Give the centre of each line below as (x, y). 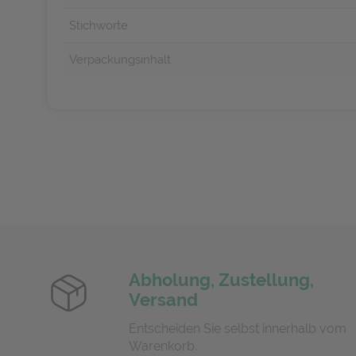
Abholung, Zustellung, (221, 280)
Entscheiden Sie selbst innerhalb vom (237, 329)
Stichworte (99, 25)
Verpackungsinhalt (120, 60)
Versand (163, 300)
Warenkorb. (163, 346)
